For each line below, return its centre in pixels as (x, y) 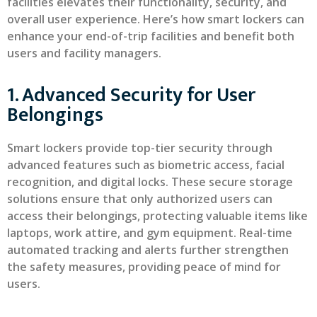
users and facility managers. (84, 53)
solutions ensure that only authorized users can (140, 199)
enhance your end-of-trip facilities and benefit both (151, 36)
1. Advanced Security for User (131, 96)
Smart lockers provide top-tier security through (140, 148)
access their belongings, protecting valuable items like (157, 216)
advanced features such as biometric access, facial (146, 165)
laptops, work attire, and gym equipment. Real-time (150, 233)
